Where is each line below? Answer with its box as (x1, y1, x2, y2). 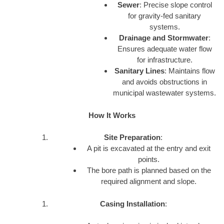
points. (138, 155, 160, 164)
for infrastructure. (136, 55, 192, 64)
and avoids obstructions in (122, 77, 207, 86)
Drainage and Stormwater (118, 33, 208, 42)
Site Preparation (104, 133, 160, 142)
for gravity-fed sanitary (128, 11, 201, 20)
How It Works (88, 110, 135, 119)
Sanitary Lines (114, 66, 164, 75)
